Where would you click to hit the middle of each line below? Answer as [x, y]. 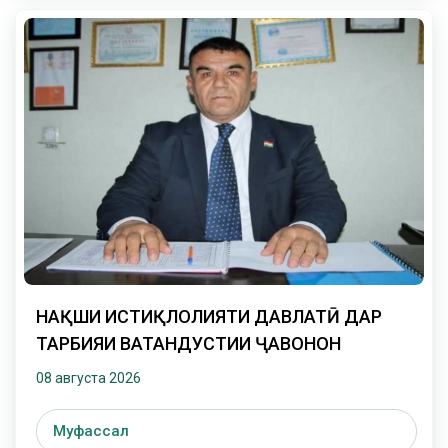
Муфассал [91, 430]
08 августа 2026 [88, 377]
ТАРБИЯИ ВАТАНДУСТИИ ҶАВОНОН [188, 343]
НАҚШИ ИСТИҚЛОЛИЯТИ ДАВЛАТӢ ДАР [209, 316]
